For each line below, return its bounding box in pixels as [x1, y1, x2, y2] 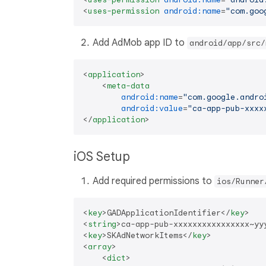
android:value [121, 103, 183, 113]
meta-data [107, 80, 150, 91]
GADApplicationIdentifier [107, 207, 221, 218]
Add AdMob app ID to [93, 36, 187, 49]
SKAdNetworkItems [107, 230, 183, 240]
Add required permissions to [93, 175, 214, 187]
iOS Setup [74, 148, 133, 164]
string [88, 218, 116, 229]
